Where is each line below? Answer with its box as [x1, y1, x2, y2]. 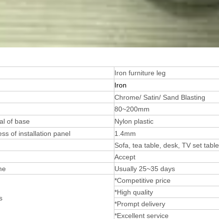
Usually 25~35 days [114, 164, 175, 173]
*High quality [114, 188, 153, 196]
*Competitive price [114, 176, 171, 184]
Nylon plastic [114, 117, 157, 125]
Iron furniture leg [114, 68, 166, 77]
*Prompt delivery [114, 199, 165, 208]
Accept [114, 153, 135, 161]
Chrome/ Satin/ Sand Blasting [114, 93, 205, 101]
